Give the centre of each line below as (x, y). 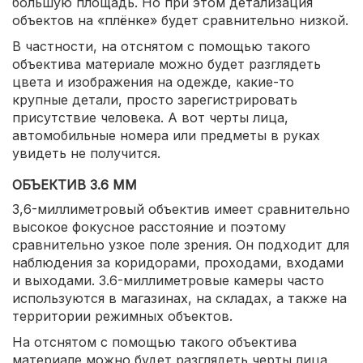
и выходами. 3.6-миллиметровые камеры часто (168, 281)
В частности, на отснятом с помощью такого (161, 47)
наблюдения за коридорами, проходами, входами (178, 263)
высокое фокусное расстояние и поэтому (149, 227)
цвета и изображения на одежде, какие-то (153, 82)
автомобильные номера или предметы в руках (166, 136)
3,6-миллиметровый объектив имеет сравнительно (181, 209)
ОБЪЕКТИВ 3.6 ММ (75, 185)
